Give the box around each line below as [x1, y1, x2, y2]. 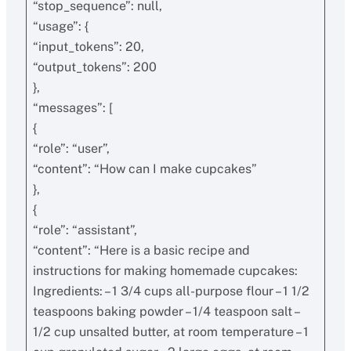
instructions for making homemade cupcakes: [32, 263, 298, 278]
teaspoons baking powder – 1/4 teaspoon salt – [32, 304, 301, 319]
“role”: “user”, [32, 141, 110, 156]
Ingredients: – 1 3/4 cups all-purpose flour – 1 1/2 [32, 284, 309, 299]
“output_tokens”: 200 [32, 60, 157, 74]
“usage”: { [32, 19, 89, 34]
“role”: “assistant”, [32, 223, 137, 237]
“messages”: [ [32, 100, 113, 115]
